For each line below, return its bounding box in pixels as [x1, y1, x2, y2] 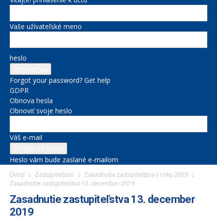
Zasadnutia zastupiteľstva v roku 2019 [84, 170, 188, 179]
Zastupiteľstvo [35, 170, 74, 179]
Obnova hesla [10, 96, 53, 105]
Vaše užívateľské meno [10, 22, 82, 31]
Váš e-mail [10, 133, 42, 142]
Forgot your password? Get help [10, 76, 110, 85]
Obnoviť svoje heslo [10, 106, 72, 115]
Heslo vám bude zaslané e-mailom [10, 155, 118, 164]
